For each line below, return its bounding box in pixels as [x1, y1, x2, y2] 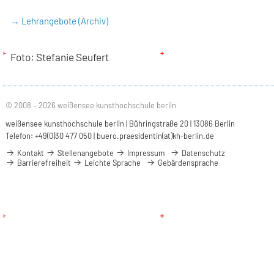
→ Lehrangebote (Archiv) [10, 15, 109, 27]
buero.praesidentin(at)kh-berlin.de [97, 131, 215, 141]
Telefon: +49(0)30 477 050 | [6, 131, 97, 141]
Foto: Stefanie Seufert [10, 51, 111, 64]
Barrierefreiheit [15, 158, 72, 168]
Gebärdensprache [156, 158, 219, 168]
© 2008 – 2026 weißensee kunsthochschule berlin [6, 100, 177, 110]
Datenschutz [180, 148, 226, 158]
